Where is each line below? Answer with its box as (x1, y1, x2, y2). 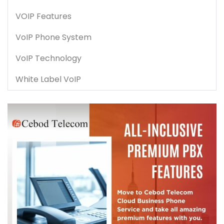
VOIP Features (15, 10, 71, 22)
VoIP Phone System (15, 31, 91, 43)
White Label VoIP (15, 73, 81, 85)
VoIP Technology (15, 52, 81, 64)
